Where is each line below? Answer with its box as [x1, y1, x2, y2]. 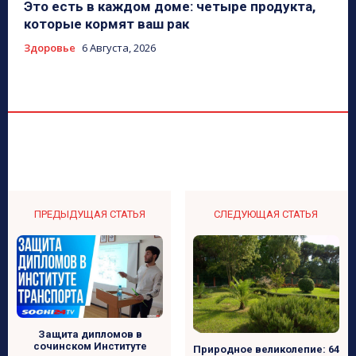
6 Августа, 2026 [82, 40, 156, 55]
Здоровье [24, 40, 75, 55]
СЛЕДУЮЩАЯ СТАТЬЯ [214, 207, 319, 220]
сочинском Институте [33, 339, 147, 352]
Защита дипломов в [37, 327, 142, 340]
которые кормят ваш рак [24, 15, 189, 32]
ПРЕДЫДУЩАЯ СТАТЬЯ [34, 207, 146, 220]
